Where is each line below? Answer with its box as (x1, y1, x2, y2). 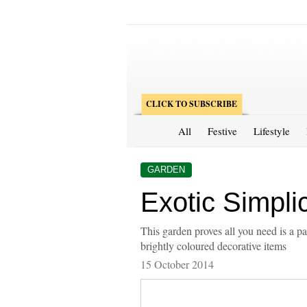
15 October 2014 (140, 256, 214, 271)
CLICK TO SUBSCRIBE (145, 97, 237, 110)
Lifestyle (253, 123, 290, 138)
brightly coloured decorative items (140, 238, 286, 253)
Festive (207, 123, 237, 138)
